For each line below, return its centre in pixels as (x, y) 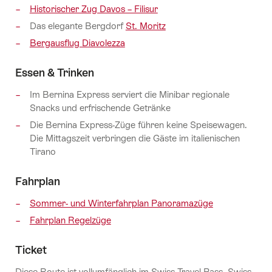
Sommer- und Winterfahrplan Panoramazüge (121, 203)
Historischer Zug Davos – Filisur (93, 9)
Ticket (31, 250)
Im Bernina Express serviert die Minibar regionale (129, 95)
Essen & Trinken (55, 72)
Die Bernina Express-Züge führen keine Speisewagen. (138, 124)
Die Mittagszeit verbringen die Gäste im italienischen (134, 138)
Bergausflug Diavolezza (77, 42)
